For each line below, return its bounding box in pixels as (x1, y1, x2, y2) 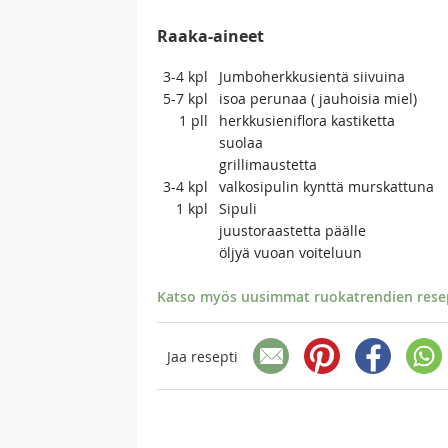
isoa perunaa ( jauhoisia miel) (219, 89, 417, 109)
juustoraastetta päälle (219, 221, 366, 241)
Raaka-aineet (157, 25, 264, 48)
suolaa (219, 133, 263, 153)
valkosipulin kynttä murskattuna (219, 177, 434, 197)
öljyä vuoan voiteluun (219, 243, 362, 263)
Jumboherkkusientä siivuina (219, 67, 405, 87)
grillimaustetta (219, 155, 317, 175)
